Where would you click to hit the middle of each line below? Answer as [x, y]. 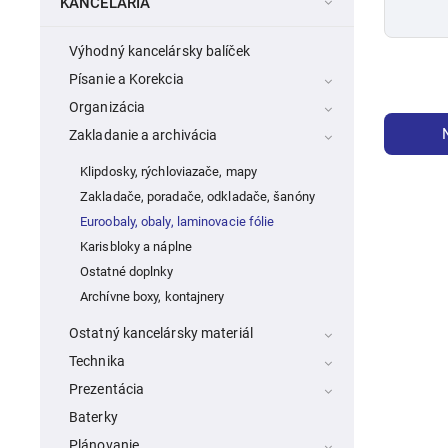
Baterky [93, 417]
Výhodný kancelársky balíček [159, 51]
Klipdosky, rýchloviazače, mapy [168, 172]
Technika [97, 361]
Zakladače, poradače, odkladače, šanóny [197, 197]
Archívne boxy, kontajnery [152, 297]
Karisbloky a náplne [136, 247]
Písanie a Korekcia [126, 79]
